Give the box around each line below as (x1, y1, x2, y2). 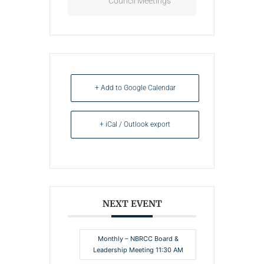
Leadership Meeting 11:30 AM (93, 245, 183, 254)
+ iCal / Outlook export (100, 120, 170, 128)
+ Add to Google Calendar (94, 83, 176, 92)
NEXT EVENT (102, 197, 162, 209)
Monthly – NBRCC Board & (97, 234, 179, 243)
